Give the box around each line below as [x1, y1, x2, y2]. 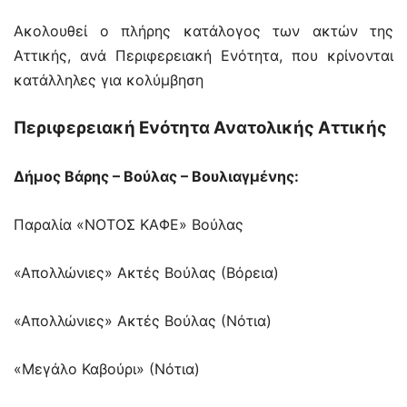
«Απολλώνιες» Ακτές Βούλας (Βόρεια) [14, 263, 279, 283]
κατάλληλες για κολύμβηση [14, 71, 203, 90]
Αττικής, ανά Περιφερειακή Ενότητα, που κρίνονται [14, 46, 393, 65]
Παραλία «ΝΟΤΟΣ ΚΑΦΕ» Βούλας [14, 215, 243, 234]
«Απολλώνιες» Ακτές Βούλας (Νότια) [14, 312, 272, 331]
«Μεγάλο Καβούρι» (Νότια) [14, 360, 200, 379]
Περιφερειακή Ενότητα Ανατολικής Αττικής [14, 117, 387, 139]
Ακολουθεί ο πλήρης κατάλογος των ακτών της [14, 22, 393, 41]
